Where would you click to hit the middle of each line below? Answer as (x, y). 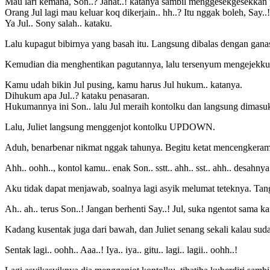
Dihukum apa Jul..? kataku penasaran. (77, 95)
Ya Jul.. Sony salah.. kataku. (58, 23)
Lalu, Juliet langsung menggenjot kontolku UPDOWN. (110, 127)
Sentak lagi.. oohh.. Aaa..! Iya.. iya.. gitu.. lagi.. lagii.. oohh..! (121, 250)
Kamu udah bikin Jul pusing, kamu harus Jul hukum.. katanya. (124, 84)
